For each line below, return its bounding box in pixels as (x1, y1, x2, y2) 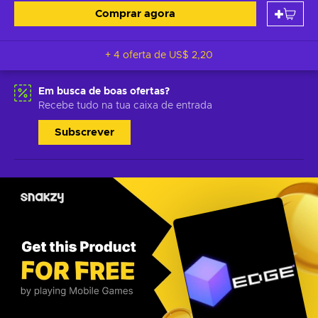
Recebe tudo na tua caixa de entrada (38, 101, 212, 111)
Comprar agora (95, 9, 175, 19)
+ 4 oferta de (123, 50, 169, 60)
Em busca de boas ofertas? (38, 87, 170, 97)
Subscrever (55, 127, 114, 138)
